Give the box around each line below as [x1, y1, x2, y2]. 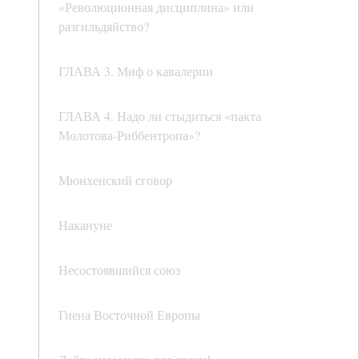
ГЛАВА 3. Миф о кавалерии [58, 63, 213, 80]
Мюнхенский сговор [58, 171, 172, 189]
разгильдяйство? [58, 18, 149, 35]
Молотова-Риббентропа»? [58, 127, 200, 144]
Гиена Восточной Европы [58, 306, 200, 324]
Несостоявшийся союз [58, 261, 180, 279]
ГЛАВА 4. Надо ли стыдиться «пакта [58, 107, 261, 125]
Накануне [58, 216, 112, 234]
